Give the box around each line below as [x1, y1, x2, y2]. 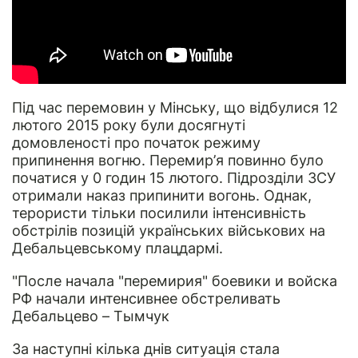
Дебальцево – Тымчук [12, 307, 169, 324]
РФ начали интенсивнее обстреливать [12, 289, 280, 307]
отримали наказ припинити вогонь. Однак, [12, 186, 312, 204]
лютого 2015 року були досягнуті [12, 116, 245, 133]
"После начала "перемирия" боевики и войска [12, 272, 337, 289]
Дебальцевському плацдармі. [12, 239, 223, 257]
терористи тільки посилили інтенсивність [12, 204, 306, 221]
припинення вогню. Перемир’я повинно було [12, 151, 324, 169]
